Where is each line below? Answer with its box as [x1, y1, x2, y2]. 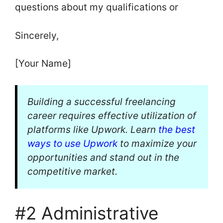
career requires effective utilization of [27, 110, 196, 121]
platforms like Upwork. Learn [27, 123, 158, 135]
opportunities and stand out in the [27, 151, 179, 163]
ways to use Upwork [27, 137, 117, 149]
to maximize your [117, 137, 197, 149]
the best [158, 123, 195, 135]
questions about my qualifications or [15, 1, 178, 13]
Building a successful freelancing [27, 96, 176, 108]
